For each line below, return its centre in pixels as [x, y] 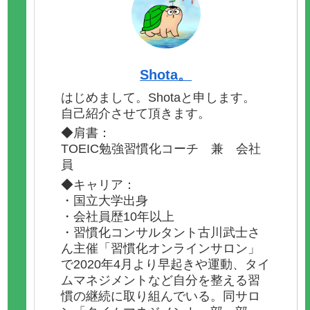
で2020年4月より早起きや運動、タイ [166, 264]
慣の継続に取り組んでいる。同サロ [161, 296]
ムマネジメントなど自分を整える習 [161, 280]
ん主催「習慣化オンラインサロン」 [161, 248]
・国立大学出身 [105, 200]
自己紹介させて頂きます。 [136, 113]
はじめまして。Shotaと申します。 [158, 97]
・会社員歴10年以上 [118, 216]
